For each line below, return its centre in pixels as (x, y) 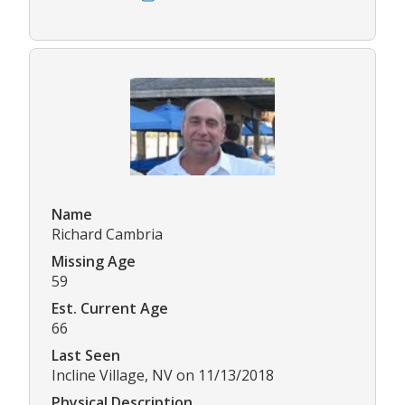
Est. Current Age (110, 309)
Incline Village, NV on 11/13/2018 (163, 376)
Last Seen (86, 356)
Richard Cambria (107, 235)
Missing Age (94, 262)
